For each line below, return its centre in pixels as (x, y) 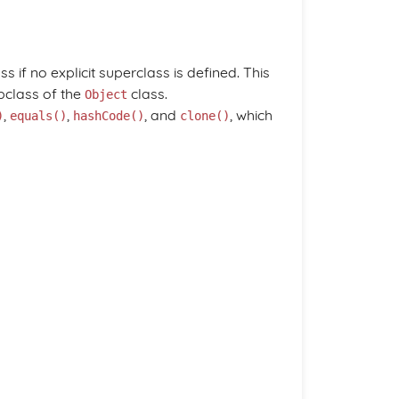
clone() (205, 116)
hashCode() (109, 116)
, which (251, 115)
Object (106, 94)
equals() (38, 116)
